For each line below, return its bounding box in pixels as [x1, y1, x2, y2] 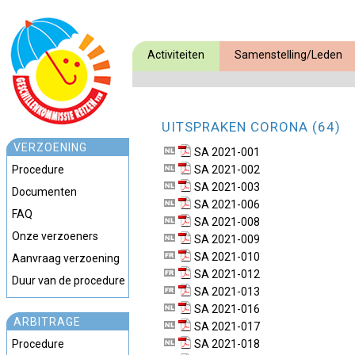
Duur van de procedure [12, 274, 125, 287]
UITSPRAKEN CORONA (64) [162, 119, 341, 135]
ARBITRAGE [13, 315, 81, 328]
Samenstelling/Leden [235, 48, 342, 61]
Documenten [12, 185, 77, 198]
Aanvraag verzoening [12, 252, 120, 265]
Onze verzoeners [12, 230, 98, 242]
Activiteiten [147, 48, 204, 61]
